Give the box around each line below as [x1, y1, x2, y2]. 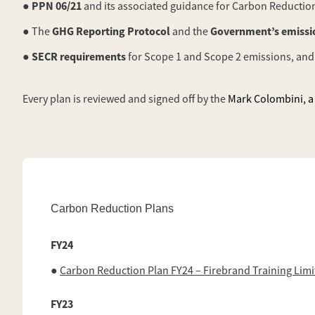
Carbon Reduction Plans [51, 202, 174, 214]
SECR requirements [32, 49, 126, 64]
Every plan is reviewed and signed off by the [22, 92, 228, 106]
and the [170, 25, 210, 39]
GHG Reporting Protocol [52, 24, 170, 39]
